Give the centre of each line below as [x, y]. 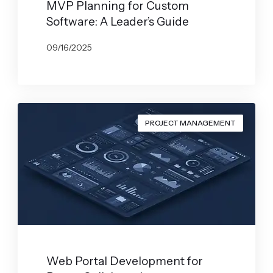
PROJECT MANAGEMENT [191, 122]
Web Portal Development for [124, 261]
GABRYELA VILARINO [102, 67]
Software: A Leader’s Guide [117, 22]
